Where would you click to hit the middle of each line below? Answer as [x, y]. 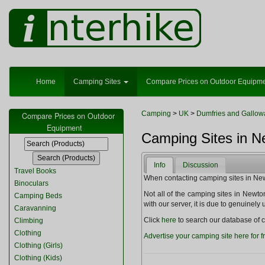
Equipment [64, 128]
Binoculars [31, 183]
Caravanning [35, 208]
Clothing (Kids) [38, 258]
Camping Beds [38, 196]
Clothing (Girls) [38, 245]
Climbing [29, 221]
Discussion [201, 165]
